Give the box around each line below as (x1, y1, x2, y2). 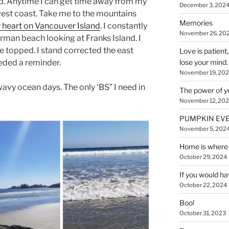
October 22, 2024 (179, 181, 227, 189)
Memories (179, 18, 213, 27)
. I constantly (100, 20, 147, 31)
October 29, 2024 (179, 153, 227, 161)
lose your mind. (179, 58, 228, 66)
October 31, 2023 (179, 210, 226, 217)
